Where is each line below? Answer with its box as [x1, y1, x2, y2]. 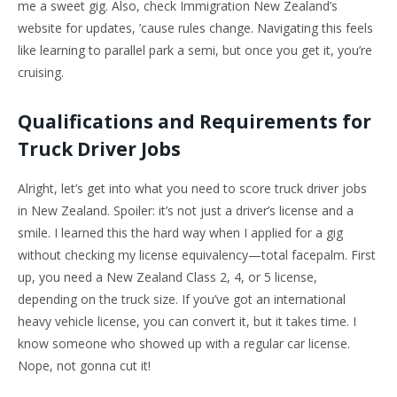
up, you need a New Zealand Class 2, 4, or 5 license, [18, 269, 317, 286]
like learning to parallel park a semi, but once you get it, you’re [18, 42, 372, 59]
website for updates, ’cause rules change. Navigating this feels [18, 19, 373, 37]
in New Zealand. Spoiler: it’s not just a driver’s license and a [18, 202, 354, 220]
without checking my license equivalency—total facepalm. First [18, 246, 376, 264]
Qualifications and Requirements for [18, 109, 371, 135]
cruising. [18, 64, 64, 82]
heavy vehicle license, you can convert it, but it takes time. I [18, 313, 356, 331]
